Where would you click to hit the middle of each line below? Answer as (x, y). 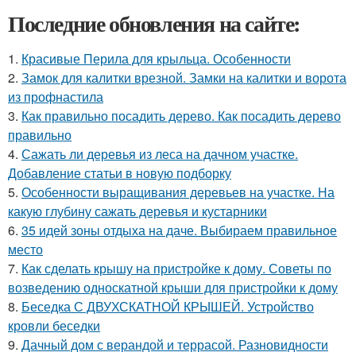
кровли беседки (54, 325)
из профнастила (56, 96)
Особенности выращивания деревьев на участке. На (178, 192)
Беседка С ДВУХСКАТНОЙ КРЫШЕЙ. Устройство (168, 306)
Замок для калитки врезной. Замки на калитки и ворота (184, 77)
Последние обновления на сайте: (154, 23)
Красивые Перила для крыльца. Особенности (156, 58)
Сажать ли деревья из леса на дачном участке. (160, 153)
